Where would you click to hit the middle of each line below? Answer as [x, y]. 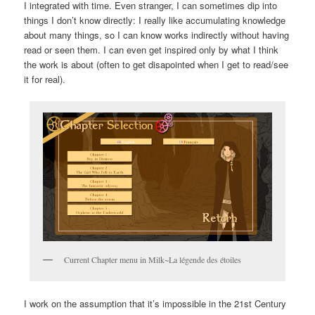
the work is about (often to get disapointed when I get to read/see [156, 64]
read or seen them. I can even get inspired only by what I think [152, 49]
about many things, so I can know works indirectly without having [157, 34]
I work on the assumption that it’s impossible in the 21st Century [155, 304]
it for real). [45, 79]
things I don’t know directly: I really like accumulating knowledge [155, 20]
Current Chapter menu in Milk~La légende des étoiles [152, 259]
